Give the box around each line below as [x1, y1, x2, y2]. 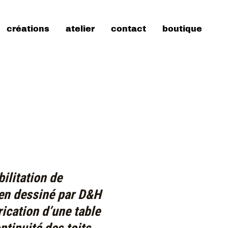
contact [111, 24, 146, 33]
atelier [66, 24, 95, 33]
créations [7, 24, 49, 33]
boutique [162, 24, 202, 33]
